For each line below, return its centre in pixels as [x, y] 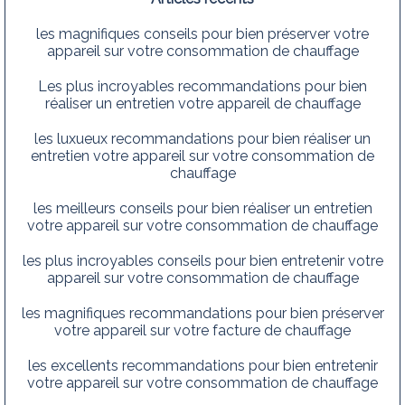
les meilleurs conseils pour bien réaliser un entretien [202, 208]
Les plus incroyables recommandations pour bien [202, 86]
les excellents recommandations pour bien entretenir [202, 365]
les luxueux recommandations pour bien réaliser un [202, 138]
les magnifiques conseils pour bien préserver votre [202, 33]
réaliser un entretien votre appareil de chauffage [202, 103]
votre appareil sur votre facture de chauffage [202, 330]
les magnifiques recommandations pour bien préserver [202, 313]
